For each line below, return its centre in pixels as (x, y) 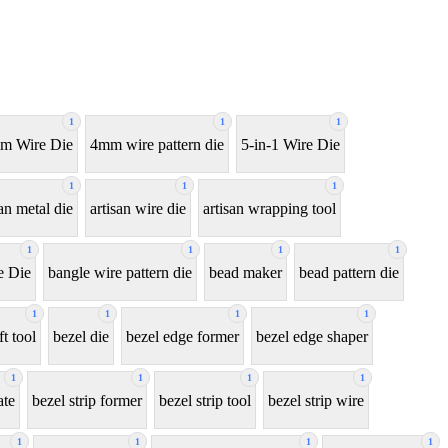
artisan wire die (138, 208)
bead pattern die (349, 272)
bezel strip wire (316, 400)
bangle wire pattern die (120, 272)
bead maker (245, 272)
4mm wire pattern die (157, 144)
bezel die (81, 336)
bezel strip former (87, 400)
